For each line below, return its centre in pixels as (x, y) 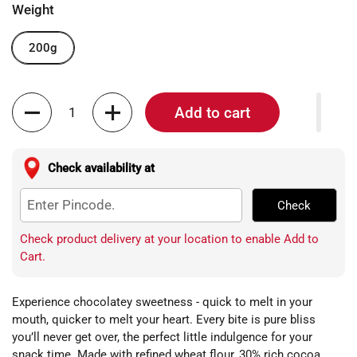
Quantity (34, 101)
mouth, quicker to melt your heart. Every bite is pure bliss (164, 320)
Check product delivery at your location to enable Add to (169, 239)
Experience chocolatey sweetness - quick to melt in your (162, 302)
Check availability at (101, 168)
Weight (33, 10)
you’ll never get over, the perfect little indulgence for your (162, 337)
